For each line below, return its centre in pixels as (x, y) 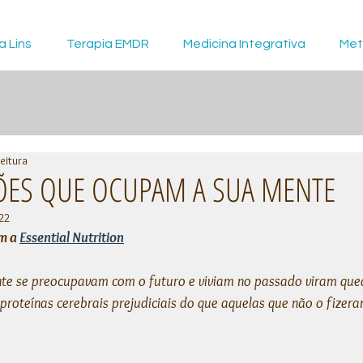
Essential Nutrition (72, 237)
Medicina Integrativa (244, 44)
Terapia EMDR (107, 44)
